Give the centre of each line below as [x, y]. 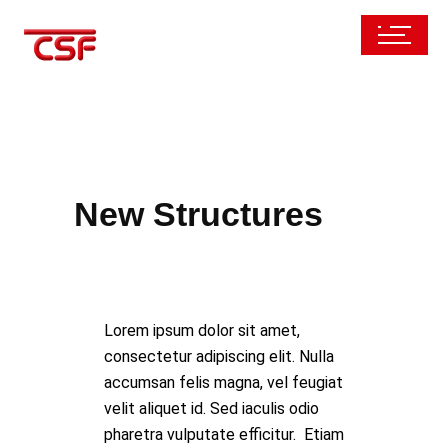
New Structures [198, 214]
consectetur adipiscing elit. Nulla [219, 356]
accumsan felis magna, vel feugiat [223, 382]
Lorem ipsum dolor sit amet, [202, 330]
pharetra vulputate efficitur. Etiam [224, 434]
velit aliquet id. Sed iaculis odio [211, 408]
